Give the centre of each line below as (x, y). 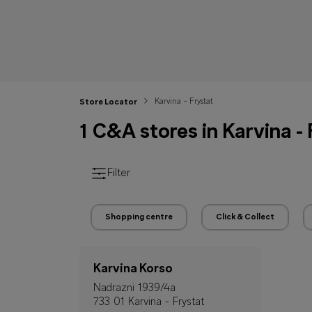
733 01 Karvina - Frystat (149, 302)
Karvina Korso (133, 269)
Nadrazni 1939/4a (134, 288)
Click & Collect (245, 217)
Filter (119, 173)
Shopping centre (139, 217)
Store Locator (108, 102)
